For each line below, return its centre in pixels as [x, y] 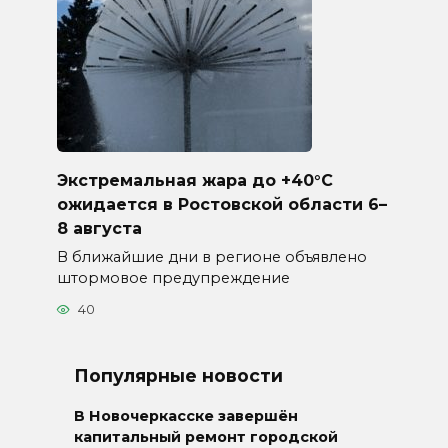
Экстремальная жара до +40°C [194, 180]
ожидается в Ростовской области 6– [221, 204]
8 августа [99, 228]
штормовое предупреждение [173, 277]
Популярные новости [178, 376]
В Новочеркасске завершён [186, 416]
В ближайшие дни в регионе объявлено [211, 256]
